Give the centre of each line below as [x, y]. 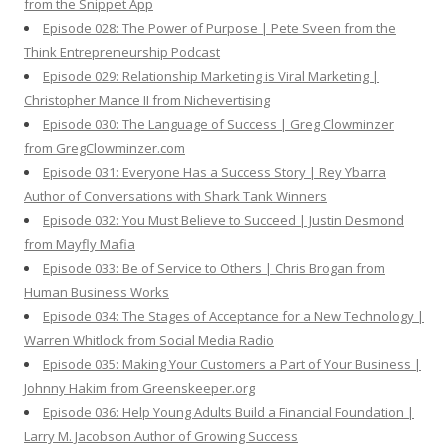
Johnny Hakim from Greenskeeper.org [139, 387]
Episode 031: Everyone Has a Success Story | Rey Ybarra [214, 171]
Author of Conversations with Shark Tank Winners [175, 195]
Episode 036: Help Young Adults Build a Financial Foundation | [228, 411]
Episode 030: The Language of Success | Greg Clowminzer [218, 123]
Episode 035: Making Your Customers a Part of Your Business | [232, 363]
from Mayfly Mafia [79, 243]
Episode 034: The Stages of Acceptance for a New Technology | [233, 315]
